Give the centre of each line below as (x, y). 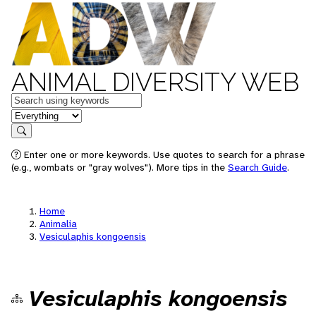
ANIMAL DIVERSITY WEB (155, 82)
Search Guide (257, 167)
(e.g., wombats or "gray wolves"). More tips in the (120, 167)
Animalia (58, 224)
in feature (34, 115)
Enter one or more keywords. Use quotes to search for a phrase (163, 154)
